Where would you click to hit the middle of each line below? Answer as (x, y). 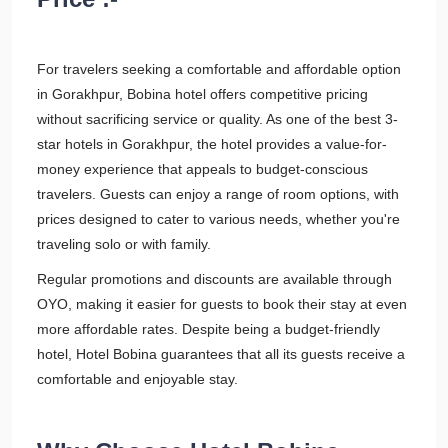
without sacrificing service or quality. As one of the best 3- (217, 119)
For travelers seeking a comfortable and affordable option (219, 69)
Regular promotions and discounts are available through (214, 279)
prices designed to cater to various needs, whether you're (218, 219)
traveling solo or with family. (124, 244)
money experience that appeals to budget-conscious (202, 169)
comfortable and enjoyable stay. (137, 379)
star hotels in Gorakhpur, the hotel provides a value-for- (212, 144)
